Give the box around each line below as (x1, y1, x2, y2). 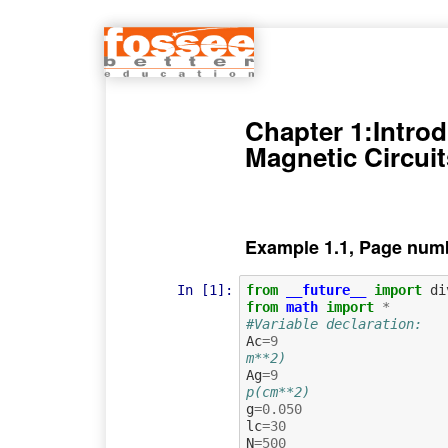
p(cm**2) (245, 383, 310, 400)
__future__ (285, 281, 366, 298)
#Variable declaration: (245, 315, 422, 332)
